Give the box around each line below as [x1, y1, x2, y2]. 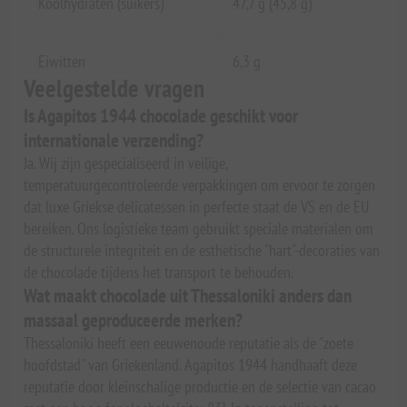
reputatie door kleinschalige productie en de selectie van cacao [24, 376, 377, 398]
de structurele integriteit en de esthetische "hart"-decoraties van [24, 240, 381, 262]
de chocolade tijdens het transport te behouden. [24, 262, 294, 283]
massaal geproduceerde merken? [24, 308, 243, 333]
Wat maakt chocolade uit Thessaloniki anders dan [24, 283, 352, 309]
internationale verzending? [24, 128, 204, 154]
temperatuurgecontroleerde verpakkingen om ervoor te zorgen [24, 174, 376, 196]
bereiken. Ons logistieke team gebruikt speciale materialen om [24, 218, 374, 240]
